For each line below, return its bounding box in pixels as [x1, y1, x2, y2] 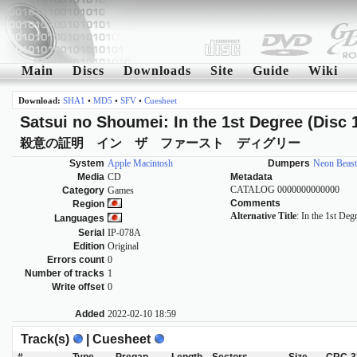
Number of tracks [25, 268, 104, 280]
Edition [73, 241, 104, 253]
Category [62, 185, 104, 197]
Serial [78, 227, 104, 239]
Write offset [52, 281, 104, 293]
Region [73, 198, 104, 210]
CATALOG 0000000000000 [230, 184, 339, 196]
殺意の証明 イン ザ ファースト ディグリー [20, 136, 300, 151]
